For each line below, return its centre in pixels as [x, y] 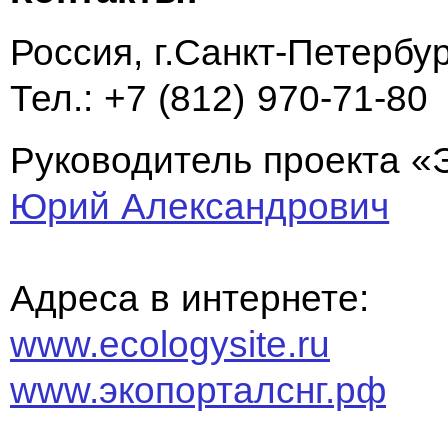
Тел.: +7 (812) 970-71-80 [219, 98]
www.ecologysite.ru [170, 344]
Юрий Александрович [200, 206]
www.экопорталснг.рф [198, 390]
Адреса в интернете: [190, 298]
